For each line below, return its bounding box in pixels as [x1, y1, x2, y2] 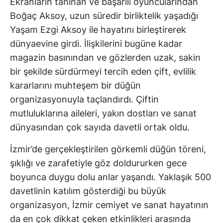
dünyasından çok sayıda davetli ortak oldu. [10, 121, 190, 132]
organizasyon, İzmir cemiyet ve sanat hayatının [10, 199, 209, 210]
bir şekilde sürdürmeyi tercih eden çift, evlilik [10, 66, 196, 77]
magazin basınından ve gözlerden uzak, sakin [10, 52, 201, 63]
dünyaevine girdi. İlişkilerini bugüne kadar [10, 38, 182, 49]
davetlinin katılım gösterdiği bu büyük [10, 185, 166, 196]
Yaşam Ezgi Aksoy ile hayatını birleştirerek [10, 24, 186, 35]
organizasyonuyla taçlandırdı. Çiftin [10, 94, 159, 105]
